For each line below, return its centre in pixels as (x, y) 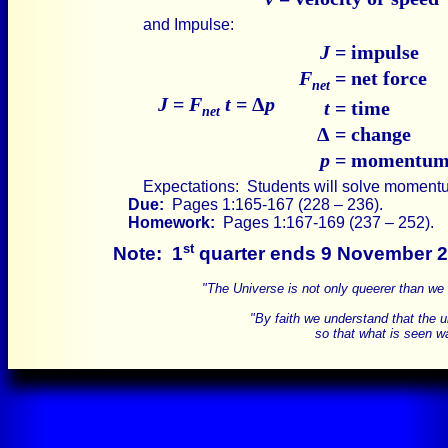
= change (370, 134)
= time (360, 108)
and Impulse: (188, 24)
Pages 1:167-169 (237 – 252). (324, 222)
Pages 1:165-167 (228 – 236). (273, 204)
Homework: (171, 222)
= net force (378, 78)
